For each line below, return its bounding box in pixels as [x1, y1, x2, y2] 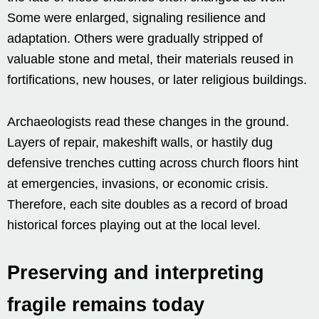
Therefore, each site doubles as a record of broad [7, 197, 288, 211]
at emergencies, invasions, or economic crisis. [7, 176, 268, 191]
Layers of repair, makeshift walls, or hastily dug [7, 135, 273, 150]
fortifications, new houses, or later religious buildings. [7, 72, 307, 87]
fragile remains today [7, 293, 204, 315]
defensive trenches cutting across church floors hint [7, 155, 298, 170]
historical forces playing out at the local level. [7, 217, 261, 232]
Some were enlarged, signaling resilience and [7, 10, 266, 25]
